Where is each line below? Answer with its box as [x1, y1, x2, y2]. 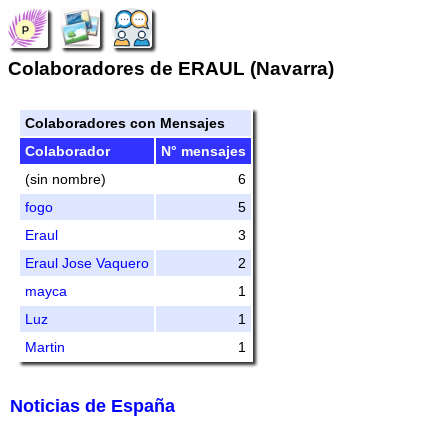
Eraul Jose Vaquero [25, 255, 149, 271]
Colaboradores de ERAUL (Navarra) [8, 58, 334, 79]
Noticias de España [10, 396, 175, 416]
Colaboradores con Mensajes [25, 115, 225, 131]
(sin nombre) [25, 171, 106, 187]
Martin [25, 339, 65, 355]
